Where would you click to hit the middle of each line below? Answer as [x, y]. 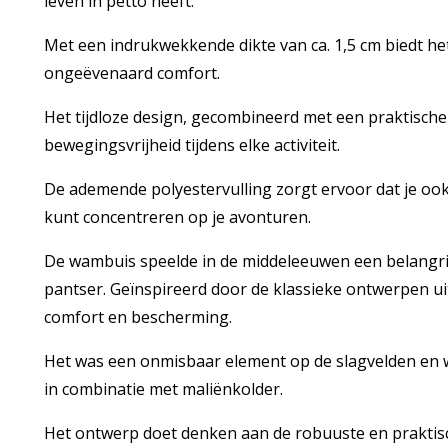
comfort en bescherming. [139, 317]
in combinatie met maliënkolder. [165, 389]
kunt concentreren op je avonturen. [177, 217]
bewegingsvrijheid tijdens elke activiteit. [193, 145]
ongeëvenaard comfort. [133, 73]
